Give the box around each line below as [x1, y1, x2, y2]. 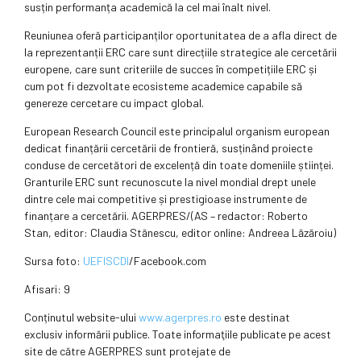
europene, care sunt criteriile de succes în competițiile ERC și [24, 62, 317, 77]
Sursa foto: [24, 254, 83, 268]
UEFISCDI [83, 254, 129, 268]
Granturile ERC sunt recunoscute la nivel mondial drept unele [24, 175, 316, 189]
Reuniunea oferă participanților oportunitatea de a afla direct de [24, 28, 337, 43]
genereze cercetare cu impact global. [24, 96, 204, 110]
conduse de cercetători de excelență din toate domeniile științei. [24, 158, 334, 172]
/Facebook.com [129, 254, 206, 268]
